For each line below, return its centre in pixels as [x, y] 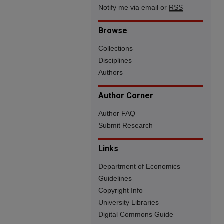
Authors [111, 72]
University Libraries [129, 202]
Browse [113, 31]
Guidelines [115, 178]
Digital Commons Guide [136, 214]
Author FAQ [117, 113]
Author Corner [126, 96]
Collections [116, 48]
